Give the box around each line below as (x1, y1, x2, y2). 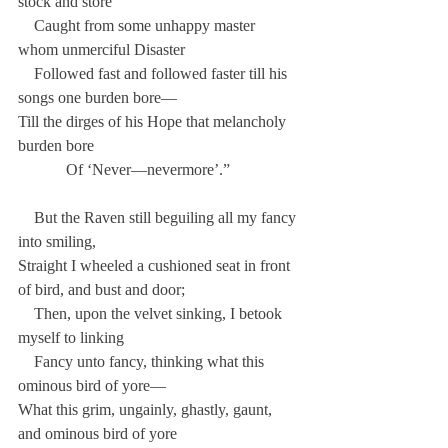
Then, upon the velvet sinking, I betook (18, 305, 286, 322)
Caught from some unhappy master (18, 17, 259, 34)
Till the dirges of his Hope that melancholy (18, 113, 290, 130)
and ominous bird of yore (18, 425, 177, 442)
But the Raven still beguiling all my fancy (18, 209, 300, 226)
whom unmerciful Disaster (18, 41, 185, 58)
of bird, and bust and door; (18, 281, 185, 298)
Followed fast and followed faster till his (18, 65, 291, 82)
